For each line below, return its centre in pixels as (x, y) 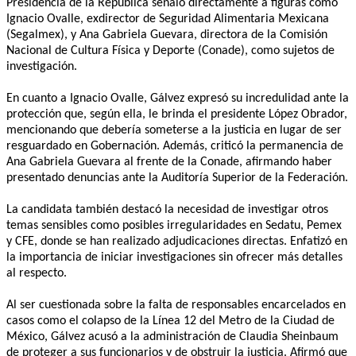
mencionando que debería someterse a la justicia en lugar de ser (174, 130)
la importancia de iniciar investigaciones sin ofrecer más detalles (174, 257)
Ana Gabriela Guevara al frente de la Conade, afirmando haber (169, 162)
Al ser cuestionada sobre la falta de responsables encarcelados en (176, 305)
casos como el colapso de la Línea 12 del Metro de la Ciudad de (170, 321)
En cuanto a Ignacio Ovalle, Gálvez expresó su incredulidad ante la (178, 98)
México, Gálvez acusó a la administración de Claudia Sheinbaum (172, 337)
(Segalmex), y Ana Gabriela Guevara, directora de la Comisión (167, 35)
